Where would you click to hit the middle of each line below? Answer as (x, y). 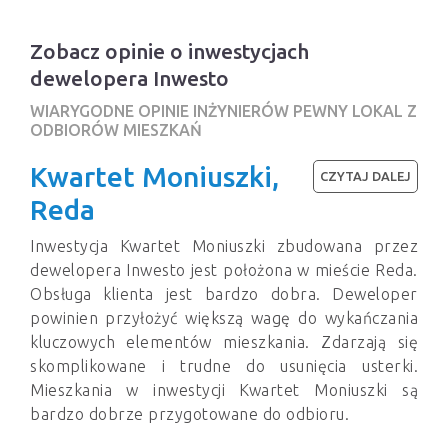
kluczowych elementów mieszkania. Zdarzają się (224, 342)
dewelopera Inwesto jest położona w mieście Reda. (224, 270)
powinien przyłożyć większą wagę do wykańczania (224, 318)
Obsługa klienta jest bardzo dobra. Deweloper (224, 294)
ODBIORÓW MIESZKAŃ (116, 130)
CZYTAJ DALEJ (365, 176)
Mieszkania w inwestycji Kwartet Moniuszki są (224, 390)
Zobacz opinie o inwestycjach (169, 52)
